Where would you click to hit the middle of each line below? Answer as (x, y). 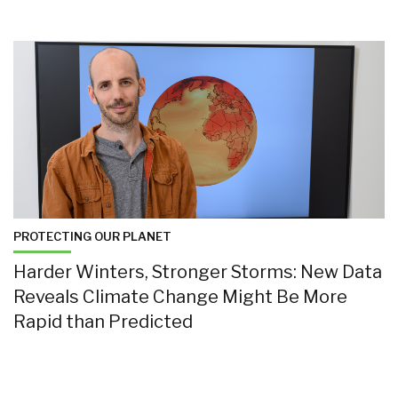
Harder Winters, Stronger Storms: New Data (198, 272)
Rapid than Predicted (103, 322)
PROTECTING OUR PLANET (92, 237)
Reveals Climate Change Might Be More (180, 297)
